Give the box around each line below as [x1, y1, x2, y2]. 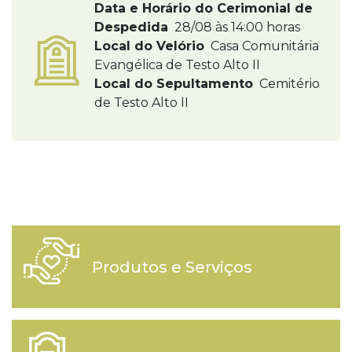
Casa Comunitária [207, 38, 319, 53]
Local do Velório [94, 38, 204, 53]
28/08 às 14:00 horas [171, 20, 300, 35]
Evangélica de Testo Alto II [94, 57, 260, 72]
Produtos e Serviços [91, 257, 252, 277]
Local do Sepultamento [94, 76, 253, 91]
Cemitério [256, 76, 320, 91]
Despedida [94, 20, 168, 35]
